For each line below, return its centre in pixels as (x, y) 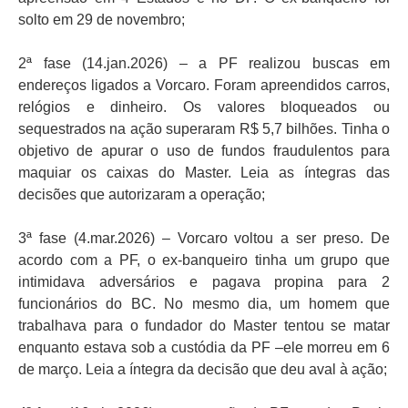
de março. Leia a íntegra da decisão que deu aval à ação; (203, 370)
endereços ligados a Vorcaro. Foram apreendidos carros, (204, 86)
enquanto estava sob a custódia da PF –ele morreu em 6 (204, 348)
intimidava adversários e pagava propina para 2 (204, 282)
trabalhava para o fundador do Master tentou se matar (204, 326)
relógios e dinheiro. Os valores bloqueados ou (204, 107)
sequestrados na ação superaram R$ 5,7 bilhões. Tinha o (204, 129)
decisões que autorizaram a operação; (142, 195)
